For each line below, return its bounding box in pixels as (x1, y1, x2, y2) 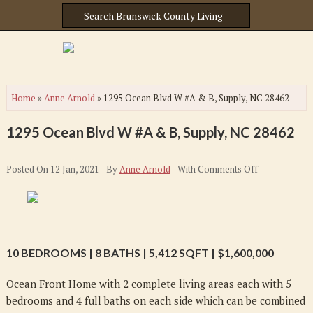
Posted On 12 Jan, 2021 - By (6, 163, 119, 175)
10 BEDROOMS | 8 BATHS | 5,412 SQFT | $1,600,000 (6, 246, 274, 259)
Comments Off (197, 163, 258, 175)
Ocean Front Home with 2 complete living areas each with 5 (6, 277, 291, 291)
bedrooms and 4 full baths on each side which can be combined (6, 293, 305, 307)
